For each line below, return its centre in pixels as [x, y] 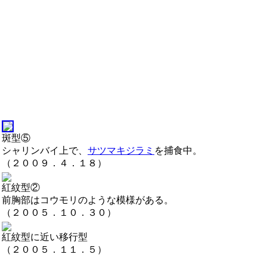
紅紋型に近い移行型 [45, 237]
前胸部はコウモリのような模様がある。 [88, 200]
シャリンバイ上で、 [45, 150]
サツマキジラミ [121, 150]
